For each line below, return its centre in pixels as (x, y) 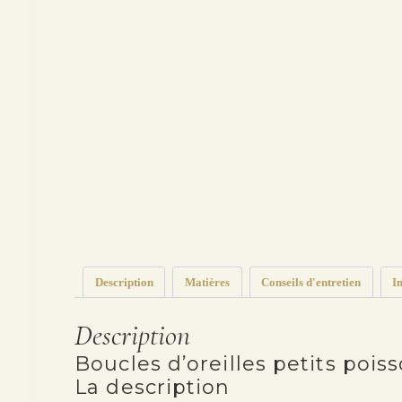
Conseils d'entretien (311, 282)
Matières (207, 282)
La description (153, 387)
